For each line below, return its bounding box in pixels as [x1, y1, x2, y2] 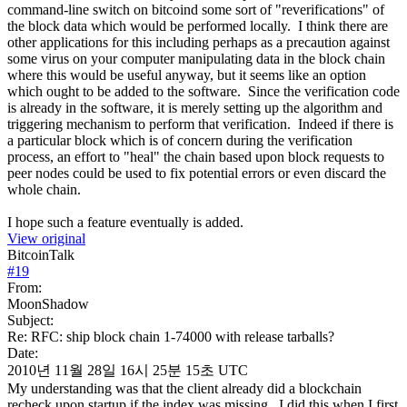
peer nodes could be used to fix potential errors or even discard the [7, 164, 386, 181]
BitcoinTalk [7, 246, 74, 263]
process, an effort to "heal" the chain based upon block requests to [7, 148, 384, 164]
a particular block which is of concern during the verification [7, 132, 352, 148]
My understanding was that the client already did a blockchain [7, 380, 362, 396]
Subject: [7, 312, 54, 328]
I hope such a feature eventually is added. [7, 213, 243, 230]
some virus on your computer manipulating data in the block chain [7, 50, 385, 66]
